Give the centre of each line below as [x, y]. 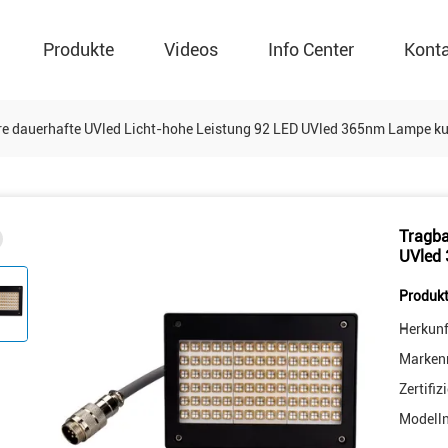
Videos [191, 49]
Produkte [78, 49]
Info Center [311, 49]
